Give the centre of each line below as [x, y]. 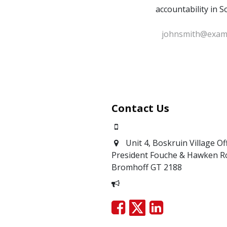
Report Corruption [159, 184]
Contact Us [140, 108]
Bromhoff [131, 167]
